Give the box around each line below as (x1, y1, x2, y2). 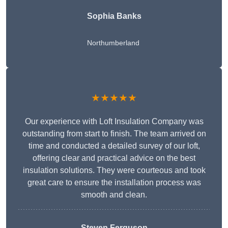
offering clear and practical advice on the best (33, 154, 195, 163)
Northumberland (87, 39, 139, 47)
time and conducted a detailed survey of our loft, (28, 141, 200, 151)
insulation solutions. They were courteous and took (22, 166, 206, 175)
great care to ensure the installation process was (27, 178, 201, 187)
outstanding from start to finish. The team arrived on (22, 129, 206, 138)
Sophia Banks (87, 12, 141, 21)
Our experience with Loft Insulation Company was (24, 117, 204, 126)
